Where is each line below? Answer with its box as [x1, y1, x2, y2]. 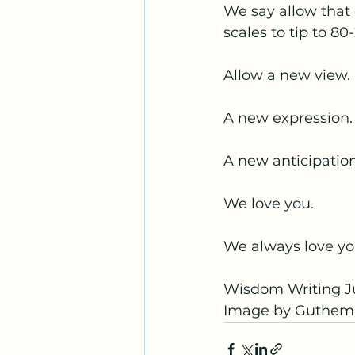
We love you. [223, 195, 314, 212]
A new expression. [223, 109, 353, 127]
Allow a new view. [223, 67, 350, 84]
